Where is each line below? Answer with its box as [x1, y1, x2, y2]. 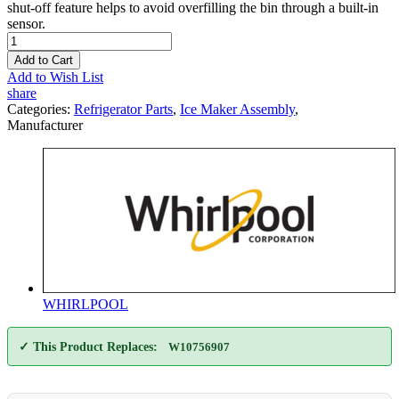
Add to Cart [14, 53, 73, 67]
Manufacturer [7, 117, 83, 133]
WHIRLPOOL [43, 296, 128, 312]
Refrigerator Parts [74, 101, 173, 117]
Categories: [7, 101, 74, 117]
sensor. [7, 15, 45, 31]
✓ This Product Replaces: [19, 339, 158, 354]
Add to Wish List [7, 69, 103, 85]
